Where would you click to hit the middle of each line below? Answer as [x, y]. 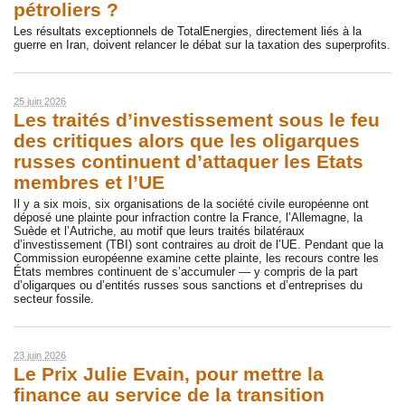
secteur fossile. [54, 299]
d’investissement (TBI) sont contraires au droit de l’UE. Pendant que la [198, 245]
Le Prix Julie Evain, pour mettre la [169, 374]
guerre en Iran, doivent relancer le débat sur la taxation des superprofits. [202, 45]
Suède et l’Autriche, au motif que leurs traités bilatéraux [159, 231]
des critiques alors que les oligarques [187, 141]
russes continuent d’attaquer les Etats [188, 161]
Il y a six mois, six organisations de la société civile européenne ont [191, 204]
